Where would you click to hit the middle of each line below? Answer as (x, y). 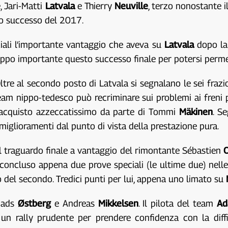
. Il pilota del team (178, 203)
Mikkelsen (118, 203)
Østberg (34, 203)
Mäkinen (196, 112)
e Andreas (74, 203)
